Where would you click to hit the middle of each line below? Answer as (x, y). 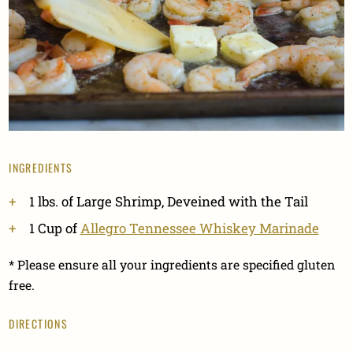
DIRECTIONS (39, 324)
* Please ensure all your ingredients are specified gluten (172, 264)
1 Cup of (54, 228)
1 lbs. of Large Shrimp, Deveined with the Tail (168, 202)
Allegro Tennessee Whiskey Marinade (199, 228)
